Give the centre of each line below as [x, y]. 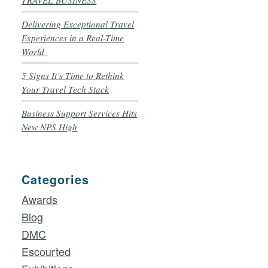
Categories [56, 179]
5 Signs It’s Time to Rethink [73, 75]
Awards [40, 199]
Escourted [46, 251]
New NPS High [50, 127]
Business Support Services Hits [80, 113]
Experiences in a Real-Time [73, 38]
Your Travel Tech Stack [66, 89]
